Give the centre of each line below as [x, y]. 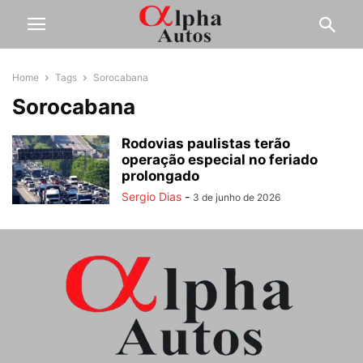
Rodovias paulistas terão [206, 143]
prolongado [160, 176]
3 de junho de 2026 [237, 197]
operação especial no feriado [220, 160]
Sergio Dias [152, 196]
